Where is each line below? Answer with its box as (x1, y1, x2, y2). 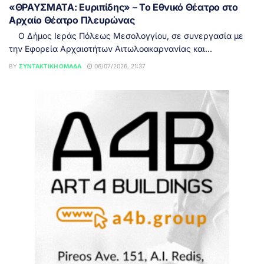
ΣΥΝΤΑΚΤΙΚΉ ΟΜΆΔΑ (19, 62, 81, 70)
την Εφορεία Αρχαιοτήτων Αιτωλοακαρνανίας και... (9, 43, 212, 54)
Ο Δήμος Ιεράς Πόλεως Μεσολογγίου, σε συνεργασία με (9, 30, 243, 41)
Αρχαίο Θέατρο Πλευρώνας (9, 14, 135, 26)
